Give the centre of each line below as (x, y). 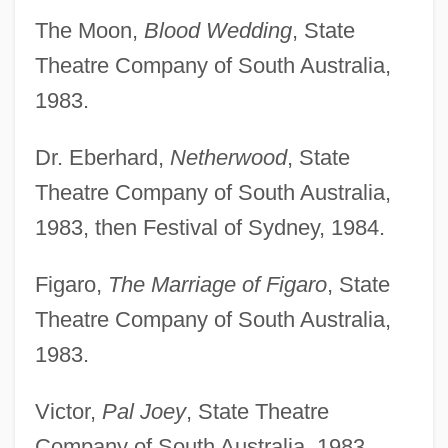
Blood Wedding (217, 30)
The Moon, (89, 30)
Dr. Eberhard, (102, 157)
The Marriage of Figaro (217, 284)
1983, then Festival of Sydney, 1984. (209, 227)
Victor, (68, 411)
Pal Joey (143, 411)
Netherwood (228, 157)
